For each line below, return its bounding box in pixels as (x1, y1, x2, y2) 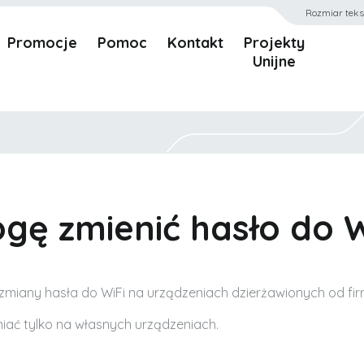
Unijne (253, 51, 296, 71)
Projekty (244, 32, 305, 52)
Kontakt (167, 32, 223, 52)
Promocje (7, 32, 77, 52)
